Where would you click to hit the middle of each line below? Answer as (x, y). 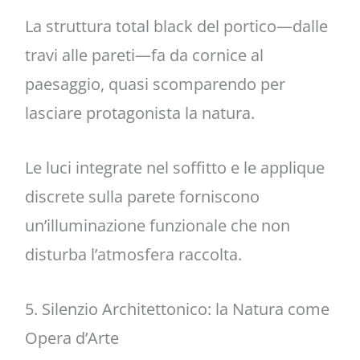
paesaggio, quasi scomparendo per (155, 84)
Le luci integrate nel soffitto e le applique (174, 168)
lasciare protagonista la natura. (139, 113)
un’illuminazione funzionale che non (157, 226)
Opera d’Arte (72, 338)
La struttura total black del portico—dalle (176, 27)
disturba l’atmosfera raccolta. (133, 255)
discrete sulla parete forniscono (142, 197)
